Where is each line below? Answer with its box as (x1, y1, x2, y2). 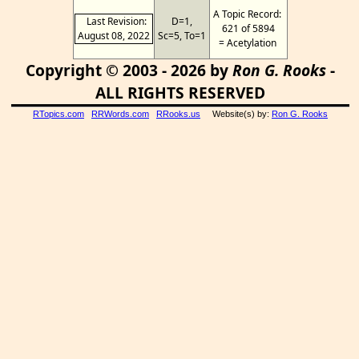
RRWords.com (91, 109, 149, 119)
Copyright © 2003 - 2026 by (26, 59, 232, 81)
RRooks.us (156, 109, 200, 119)
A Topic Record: (211, 7, 286, 21)
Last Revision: (81, 14, 147, 28)
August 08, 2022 (78, 29, 150, 42)
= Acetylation (218, 36, 279, 50)
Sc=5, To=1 (155, 29, 208, 42)
